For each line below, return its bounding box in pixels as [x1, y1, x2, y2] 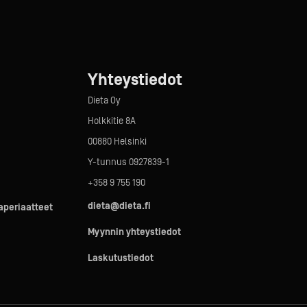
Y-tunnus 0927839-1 [87, 157, 169, 168]
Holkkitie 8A [87, 116, 136, 127]
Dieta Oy [87, 95, 121, 106]
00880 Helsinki [87, 136, 147, 147]
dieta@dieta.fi [87, 201, 151, 212]
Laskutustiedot [87, 253, 153, 264]
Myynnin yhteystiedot [87, 227, 181, 238]
